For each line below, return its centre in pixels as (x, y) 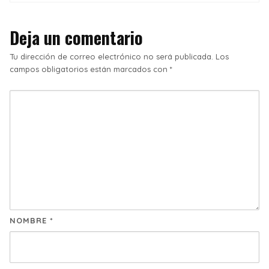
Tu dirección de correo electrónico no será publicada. (111, 57)
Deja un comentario (76, 38)
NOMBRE (30, 221)
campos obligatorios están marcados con (90, 69)
